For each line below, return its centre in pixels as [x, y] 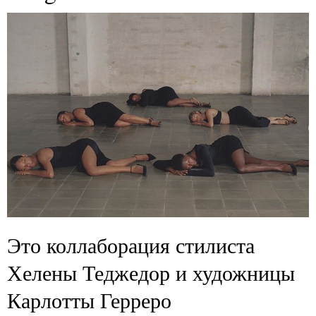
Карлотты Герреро [89, 300]
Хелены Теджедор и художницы [151, 273]
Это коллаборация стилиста [131, 245]
